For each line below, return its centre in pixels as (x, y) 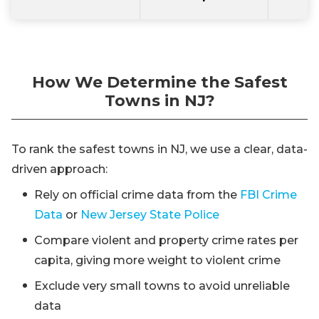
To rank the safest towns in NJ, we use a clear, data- (159, 150)
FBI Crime (268, 195)
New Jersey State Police (150, 215)
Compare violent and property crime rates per (166, 241)
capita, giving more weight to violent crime (157, 261)
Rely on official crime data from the (137, 195)
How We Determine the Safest (159, 83)
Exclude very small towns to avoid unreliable (162, 286)
